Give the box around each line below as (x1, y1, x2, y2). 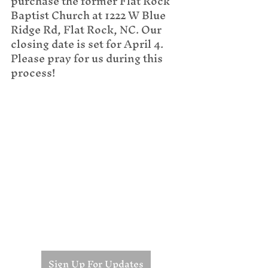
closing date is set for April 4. (11, 32, 166, 56)
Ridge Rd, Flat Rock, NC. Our (11, 17, 164, 42)
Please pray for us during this (11, 46, 165, 71)
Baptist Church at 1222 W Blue (11, 3, 168, 28)
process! (11, 60, 56, 85)
